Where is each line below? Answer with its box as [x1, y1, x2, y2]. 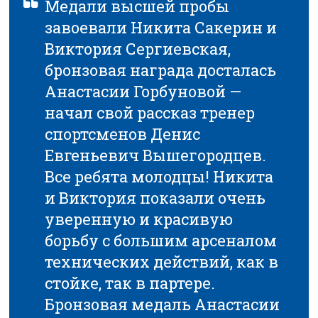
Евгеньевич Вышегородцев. [45, 145, 267, 166]
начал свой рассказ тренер [45, 102, 256, 124]
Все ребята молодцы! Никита [45, 166, 274, 187]
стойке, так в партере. [45, 273, 216, 294]
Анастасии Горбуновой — [45, 81, 242, 102]
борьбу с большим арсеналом [45, 230, 278, 251]
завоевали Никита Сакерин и [45, 17, 278, 38]
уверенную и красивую [45, 209, 234, 230]
